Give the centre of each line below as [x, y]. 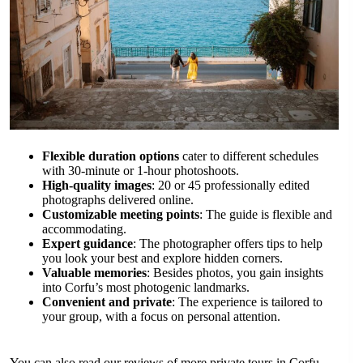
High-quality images [97, 186]
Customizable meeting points [121, 215]
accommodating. [84, 229]
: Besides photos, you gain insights [235, 273]
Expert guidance [88, 244]
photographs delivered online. [118, 200]
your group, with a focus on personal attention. [161, 317]
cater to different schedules [249, 156]
